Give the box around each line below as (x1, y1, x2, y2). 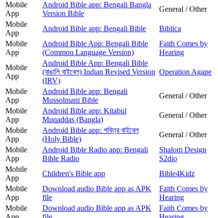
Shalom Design (159, 145, 206, 154)
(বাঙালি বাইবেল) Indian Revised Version (42, 67, 155, 76)
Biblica (159, 24, 181, 33)
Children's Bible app (42, 169, 105, 178)
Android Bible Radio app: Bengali (42, 145, 148, 154)
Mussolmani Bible (42, 95, 98, 104)
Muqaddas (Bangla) (42, 115, 103, 124)
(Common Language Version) (42, 48, 134, 56)
